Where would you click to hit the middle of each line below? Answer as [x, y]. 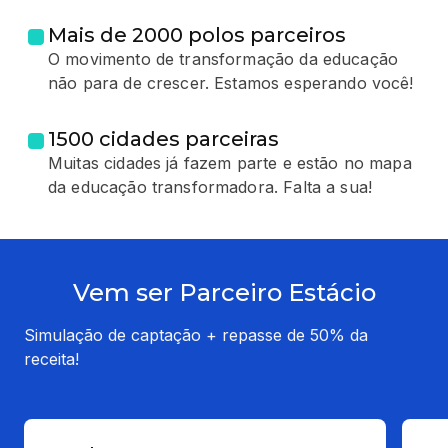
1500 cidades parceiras [163, 139]
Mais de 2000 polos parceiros [197, 35]
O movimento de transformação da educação [223, 59]
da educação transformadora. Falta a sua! [210, 187]
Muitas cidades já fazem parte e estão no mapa [230, 163]
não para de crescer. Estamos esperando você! [231, 83]
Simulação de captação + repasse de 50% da [196, 335]
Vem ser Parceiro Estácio [224, 293]
